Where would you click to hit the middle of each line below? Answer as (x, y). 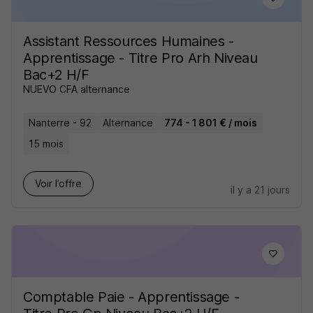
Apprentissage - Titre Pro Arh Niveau (140, 58)
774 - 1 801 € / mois (211, 123)
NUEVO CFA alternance (77, 89)
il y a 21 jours (260, 190)
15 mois (46, 144)
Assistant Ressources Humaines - (129, 41)
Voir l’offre (58, 183)
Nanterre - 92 (60, 123)
